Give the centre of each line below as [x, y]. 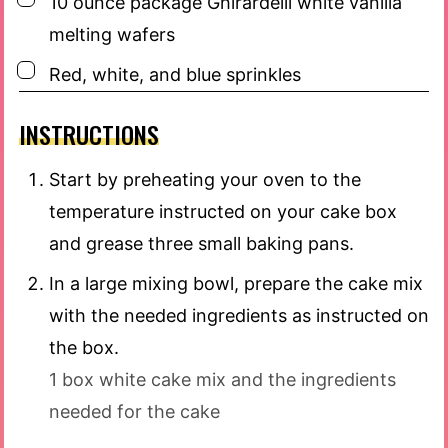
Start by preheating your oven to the [205, 180]
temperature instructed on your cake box [223, 212]
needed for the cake [134, 412]
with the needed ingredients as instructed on [239, 316]
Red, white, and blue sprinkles [175, 75]
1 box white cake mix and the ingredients [222, 380]
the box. [84, 348]
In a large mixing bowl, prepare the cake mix [236, 284]
